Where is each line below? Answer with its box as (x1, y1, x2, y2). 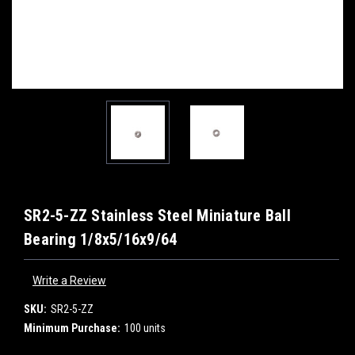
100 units (124, 321, 166, 334)
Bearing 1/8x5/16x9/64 (24, 230, 177, 249)
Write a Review (32, 273, 106, 287)
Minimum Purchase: (24, 321, 120, 334)
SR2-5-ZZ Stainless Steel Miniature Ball (24, 206, 291, 225)
